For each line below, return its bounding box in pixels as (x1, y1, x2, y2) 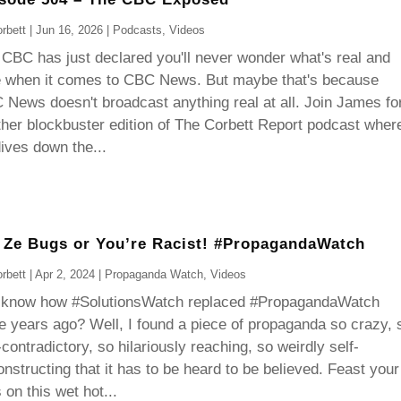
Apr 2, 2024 (34, 268, 95, 282)
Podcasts (112, 23, 162, 38)
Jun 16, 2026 (35, 23, 103, 38)
